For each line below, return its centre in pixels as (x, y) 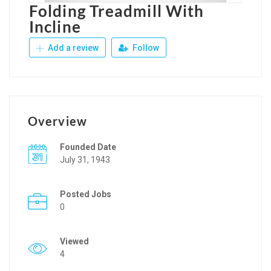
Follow (145, 47)
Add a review (72, 47)
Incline (55, 26)
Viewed (74, 241)
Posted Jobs (86, 194)
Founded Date (88, 147)
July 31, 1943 (85, 159)
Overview (57, 121)
